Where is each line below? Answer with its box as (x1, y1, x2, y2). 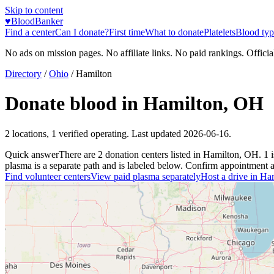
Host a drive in (201, 171, 260, 182)
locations (12, 128, 46, 139)
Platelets (204, 27, 235, 37)
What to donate (145, 27, 204, 37)
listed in (168, 149, 203, 160)
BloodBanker (11, 16, 63, 26)
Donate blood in (5, 92, 143, 115)
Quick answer (5, 149, 59, 160)
